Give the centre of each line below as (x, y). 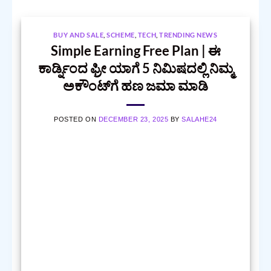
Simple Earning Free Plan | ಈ (135, 50)
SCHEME (121, 35)
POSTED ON (76, 119)
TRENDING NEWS (188, 35)
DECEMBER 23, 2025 (133, 119)
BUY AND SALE (79, 35)
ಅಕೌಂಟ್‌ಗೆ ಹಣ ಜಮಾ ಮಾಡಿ (135, 85)
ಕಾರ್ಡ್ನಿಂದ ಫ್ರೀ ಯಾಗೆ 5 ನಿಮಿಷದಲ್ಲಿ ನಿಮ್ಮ (135, 68)
